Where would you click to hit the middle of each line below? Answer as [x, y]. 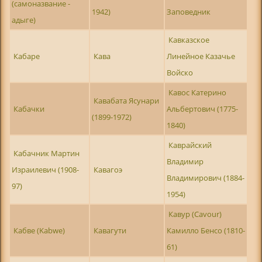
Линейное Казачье [201, 56]
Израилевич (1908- [45, 169]
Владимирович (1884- [205, 177]
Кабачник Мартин [47, 153]
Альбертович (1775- [202, 108]
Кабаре [27, 56]
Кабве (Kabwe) [39, 230]
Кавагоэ [108, 169]
